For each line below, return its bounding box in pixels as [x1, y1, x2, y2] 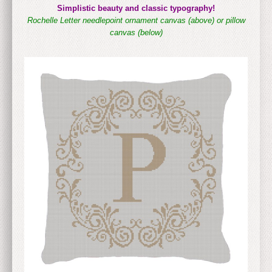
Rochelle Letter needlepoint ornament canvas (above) [27, 15, 214, 25]
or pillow [216, 15, 245, 25]
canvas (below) [109, 27, 163, 37]
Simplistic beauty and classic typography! [57, 3, 215, 13]
